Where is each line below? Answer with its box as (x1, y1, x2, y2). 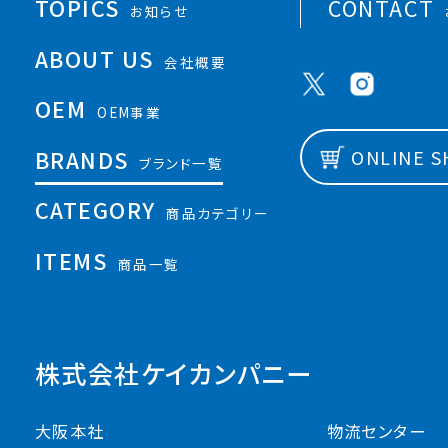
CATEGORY (35, 194, 156, 226)
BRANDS (35, 143, 129, 175)
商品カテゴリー (166, 203, 270, 224)
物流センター (326, 419, 427, 444)
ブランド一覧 (139, 152, 224, 173)
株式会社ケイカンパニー (35, 355, 313, 392)
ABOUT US (35, 42, 154, 74)
